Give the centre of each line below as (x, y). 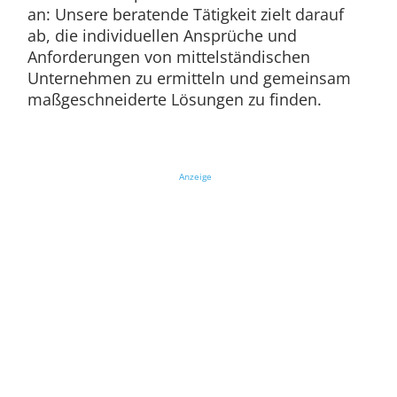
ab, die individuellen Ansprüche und (162, 35)
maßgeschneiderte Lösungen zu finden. (174, 99)
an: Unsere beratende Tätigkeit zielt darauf (185, 14)
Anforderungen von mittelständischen (168, 56)
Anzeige (195, 176)
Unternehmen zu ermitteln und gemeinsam (189, 78)
